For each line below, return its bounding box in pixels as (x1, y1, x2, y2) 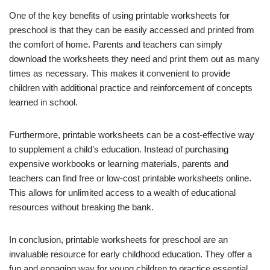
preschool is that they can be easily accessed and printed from (9, 24, 254, 35)
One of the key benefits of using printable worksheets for (9, 10, 230, 20)
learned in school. (9, 96, 78, 107)
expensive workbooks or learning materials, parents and (9, 158, 228, 169)
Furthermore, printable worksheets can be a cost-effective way (9, 129, 254, 140)
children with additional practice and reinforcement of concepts (9, 82, 253, 93)
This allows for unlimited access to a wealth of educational (9, 187, 236, 198)
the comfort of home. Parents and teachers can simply (9, 39, 222, 49)
